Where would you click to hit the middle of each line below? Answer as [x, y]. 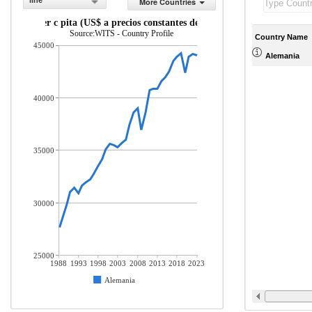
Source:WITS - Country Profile [122, 33]
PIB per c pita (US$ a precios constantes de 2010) [122, 23]
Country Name [281, 37]
